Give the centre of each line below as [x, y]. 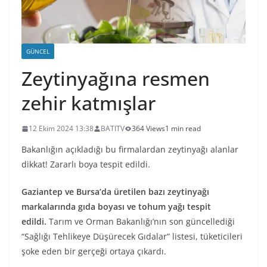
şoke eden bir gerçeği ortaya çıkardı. [94, 252]
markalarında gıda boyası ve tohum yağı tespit [116, 207]
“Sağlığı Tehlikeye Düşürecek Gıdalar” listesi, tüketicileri [132, 237]
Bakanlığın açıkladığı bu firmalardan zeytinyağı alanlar [130, 150]
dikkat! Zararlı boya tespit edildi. [86, 164]
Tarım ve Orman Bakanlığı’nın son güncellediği [141, 222]
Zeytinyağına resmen [116, 79]
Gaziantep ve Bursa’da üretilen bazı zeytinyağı [115, 192]
